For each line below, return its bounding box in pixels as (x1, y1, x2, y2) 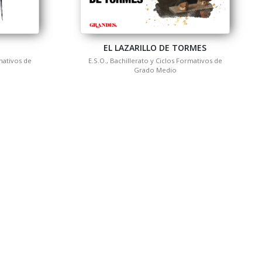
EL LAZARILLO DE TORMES (104, 42, 206, 54)
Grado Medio (133, 65, 177, 75)
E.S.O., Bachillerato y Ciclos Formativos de (88, 56, 222, 65)
